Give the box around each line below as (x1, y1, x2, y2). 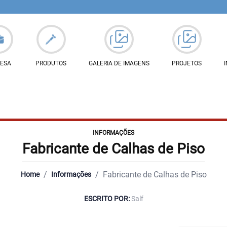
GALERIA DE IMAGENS (89, 60, 149, 67)
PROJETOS (172, 60, 202, 67)
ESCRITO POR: (84, 194, 131, 203)
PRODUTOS (35, 60, 66, 67)
